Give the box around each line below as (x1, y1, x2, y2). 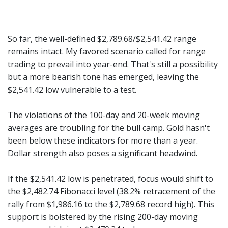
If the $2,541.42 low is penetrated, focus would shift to (8, 173, 213, 184)
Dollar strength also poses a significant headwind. (8, 148, 197, 159)
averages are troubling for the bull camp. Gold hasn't (8, 122, 210, 133)
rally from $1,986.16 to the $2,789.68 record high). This (8, 198, 214, 210)
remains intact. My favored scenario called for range (8, 46, 206, 57)
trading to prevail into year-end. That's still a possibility (8, 59, 218, 70)
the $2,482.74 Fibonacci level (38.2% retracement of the (8, 186, 215, 197)
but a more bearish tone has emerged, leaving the (8, 71, 199, 82)
